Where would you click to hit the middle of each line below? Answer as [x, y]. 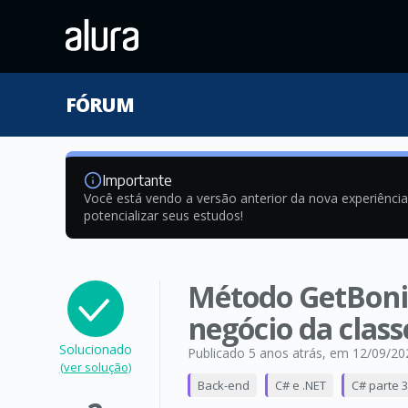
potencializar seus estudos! [163, 215]
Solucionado [95, 349]
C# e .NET [300, 385]
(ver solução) [95, 367]
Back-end [223, 385]
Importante [137, 180]
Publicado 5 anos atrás [255, 353]
